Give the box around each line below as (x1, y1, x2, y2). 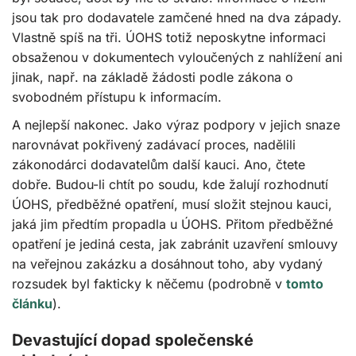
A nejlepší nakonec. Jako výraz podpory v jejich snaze (12, 117, 340, 133)
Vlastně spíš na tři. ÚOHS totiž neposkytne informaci (12, 29, 326, 46)
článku (12, 296, 52, 312)
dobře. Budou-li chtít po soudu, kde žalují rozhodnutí (12, 176, 328, 193)
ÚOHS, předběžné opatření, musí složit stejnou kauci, (12, 196, 332, 213)
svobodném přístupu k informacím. (12, 89, 222, 106)
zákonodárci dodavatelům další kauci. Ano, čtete (12, 157, 305, 173)
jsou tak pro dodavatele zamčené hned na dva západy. (12, 10, 342, 26)
